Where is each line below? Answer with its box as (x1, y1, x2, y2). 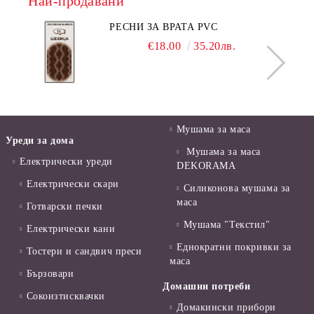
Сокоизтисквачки (26, 291, 105, 302)
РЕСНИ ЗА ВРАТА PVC (109, 22, 218, 33)
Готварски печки (26, 201, 103, 212)
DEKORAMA (177, 161, 236, 172)
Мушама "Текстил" (183, 219, 271, 231)
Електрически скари (26, 179, 119, 190)
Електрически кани (26, 224, 116, 235)
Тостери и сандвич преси (26, 246, 142, 257)
